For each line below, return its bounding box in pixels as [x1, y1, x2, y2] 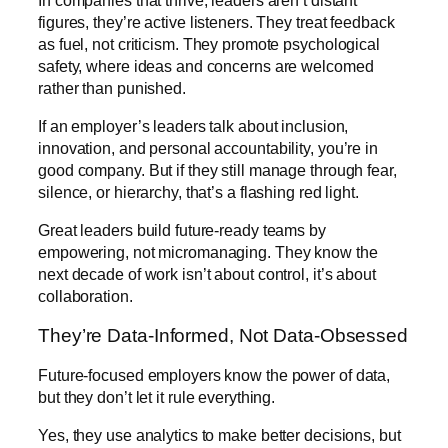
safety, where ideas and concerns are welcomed [38, 56, 374, 75]
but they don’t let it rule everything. [38, 388, 276, 407]
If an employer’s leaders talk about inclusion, [38, 116, 349, 135]
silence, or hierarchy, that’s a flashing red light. [38, 182, 359, 201]
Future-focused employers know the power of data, [38, 366, 391, 385]
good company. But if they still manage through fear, [38, 160, 397, 179]
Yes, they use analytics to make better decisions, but [38, 426, 401, 445]
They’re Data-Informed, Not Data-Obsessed [38, 324, 408, 346]
